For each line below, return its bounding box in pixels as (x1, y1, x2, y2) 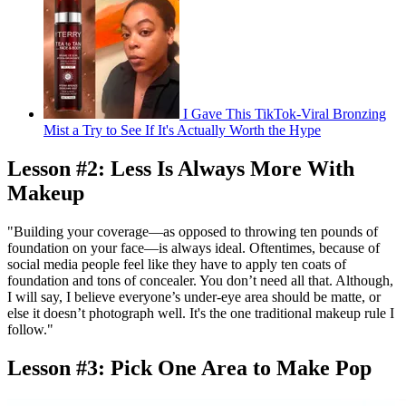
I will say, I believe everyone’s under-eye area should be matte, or (7, 288, 381, 304)
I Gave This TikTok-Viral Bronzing (183, 105, 386, 121)
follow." (7, 321, 53, 337)
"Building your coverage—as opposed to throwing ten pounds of (7, 223, 378, 239)
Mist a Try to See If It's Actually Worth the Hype (43, 121, 321, 138)
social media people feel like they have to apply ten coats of (7, 256, 346, 272)
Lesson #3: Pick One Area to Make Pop (7, 355, 372, 380)
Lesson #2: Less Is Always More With (7, 156, 354, 180)
